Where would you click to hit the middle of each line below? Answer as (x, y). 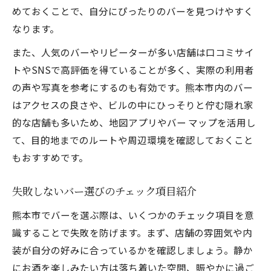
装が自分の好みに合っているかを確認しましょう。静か (132, 250)
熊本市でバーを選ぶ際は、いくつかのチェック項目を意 (133, 215)
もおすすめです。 (50, 157)
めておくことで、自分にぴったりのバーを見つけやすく (133, 11)
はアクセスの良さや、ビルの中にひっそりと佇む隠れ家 (133, 105)
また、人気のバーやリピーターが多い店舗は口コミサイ (133, 52)
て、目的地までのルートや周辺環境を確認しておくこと (133, 140)
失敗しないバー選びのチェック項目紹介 (104, 192)
